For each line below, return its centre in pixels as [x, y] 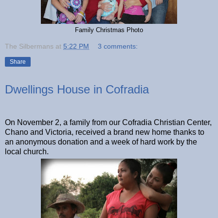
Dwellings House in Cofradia [77, 89]
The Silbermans [29, 46]
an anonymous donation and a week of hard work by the [101, 142]
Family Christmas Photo [109, 30]
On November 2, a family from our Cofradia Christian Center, [108, 122]
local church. [27, 151]
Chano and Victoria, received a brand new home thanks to [105, 132]
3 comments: [118, 46]
